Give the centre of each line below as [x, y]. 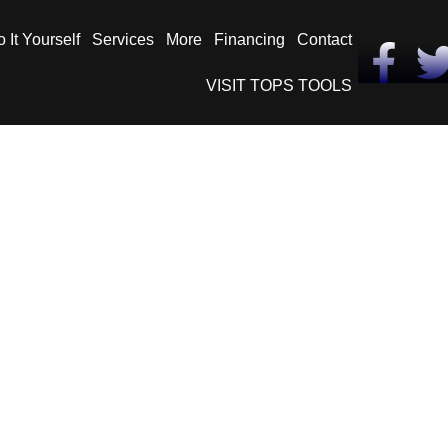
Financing [249, 39]
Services [123, 39]
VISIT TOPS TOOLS [279, 85]
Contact [324, 39]
